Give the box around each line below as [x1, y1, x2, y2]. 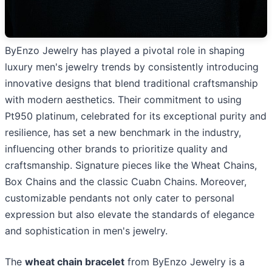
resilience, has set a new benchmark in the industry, [5, 126, 241, 138]
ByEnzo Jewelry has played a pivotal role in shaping [5, 44, 245, 56]
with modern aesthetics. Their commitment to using [5, 93, 242, 106]
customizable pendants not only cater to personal [5, 191, 234, 204]
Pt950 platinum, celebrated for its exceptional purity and [5, 109, 267, 122]
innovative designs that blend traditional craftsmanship [5, 76, 258, 89]
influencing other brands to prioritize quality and [5, 142, 228, 155]
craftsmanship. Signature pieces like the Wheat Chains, [5, 158, 257, 171]
